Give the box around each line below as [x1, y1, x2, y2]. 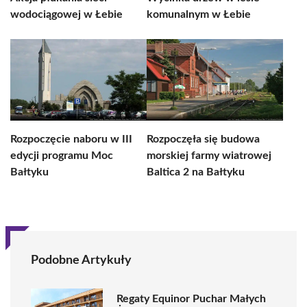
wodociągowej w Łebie [10, 9, 123, 20]
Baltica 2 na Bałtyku [147, 167, 245, 177]
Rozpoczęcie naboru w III [10, 134, 132, 145]
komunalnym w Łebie [147, 9, 251, 20]
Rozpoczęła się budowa [147, 134, 260, 145]
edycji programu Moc [10, 150, 113, 161]
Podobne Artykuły [31, 254, 132, 267]
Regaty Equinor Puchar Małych [116, 293, 266, 304]
